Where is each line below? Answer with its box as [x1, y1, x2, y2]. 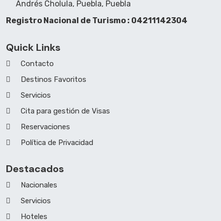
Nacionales [21, 180, 57, 189]
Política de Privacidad [21, 138, 93, 147]
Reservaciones [21, 122, 70, 131]
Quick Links [6, 40, 61, 54]
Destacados [6, 162, 64, 175]
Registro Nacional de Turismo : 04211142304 [6, 15, 187, 25]
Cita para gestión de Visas [21, 106, 110, 115]
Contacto [21, 59, 54, 68]
